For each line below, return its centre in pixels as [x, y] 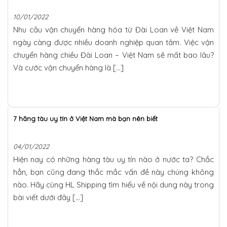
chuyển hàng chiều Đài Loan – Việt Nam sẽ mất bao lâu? [113, 55]
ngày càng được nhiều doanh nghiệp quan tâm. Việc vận [113, 42]
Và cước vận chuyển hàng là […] [68, 67]
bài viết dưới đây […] [48, 197]
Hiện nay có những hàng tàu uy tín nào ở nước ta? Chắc [113, 159]
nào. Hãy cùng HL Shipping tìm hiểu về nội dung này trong [113, 184]
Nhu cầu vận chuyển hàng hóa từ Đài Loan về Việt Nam [113, 29]
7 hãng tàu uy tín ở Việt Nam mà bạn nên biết [85, 118]
